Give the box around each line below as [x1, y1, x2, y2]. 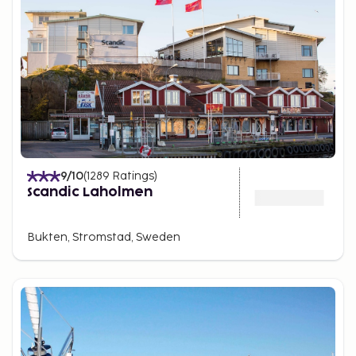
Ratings [112, 169, 154, 183]
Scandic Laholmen [27, 186, 153, 199]
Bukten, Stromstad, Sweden [27, 230, 180, 244]
